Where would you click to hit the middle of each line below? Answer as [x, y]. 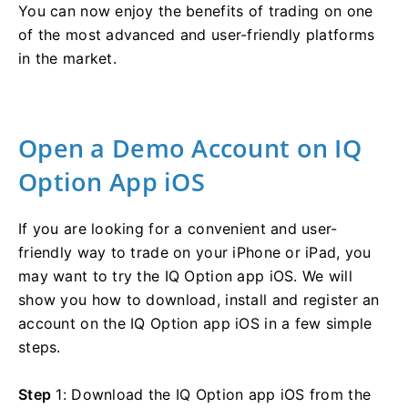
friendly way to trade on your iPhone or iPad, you [195, 252]
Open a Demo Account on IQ [190, 148]
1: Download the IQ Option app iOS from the [211, 394]
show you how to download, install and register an [199, 299]
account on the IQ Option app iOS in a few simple [195, 323]
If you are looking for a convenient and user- [178, 228]
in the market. [67, 58]
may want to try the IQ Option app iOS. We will [185, 275]
